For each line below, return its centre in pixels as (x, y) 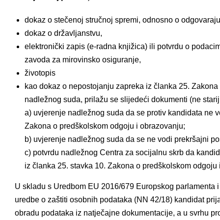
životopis (40, 73)
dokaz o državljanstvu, (63, 33)
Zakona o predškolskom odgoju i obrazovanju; (105, 126)
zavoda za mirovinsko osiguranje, (83, 59)
